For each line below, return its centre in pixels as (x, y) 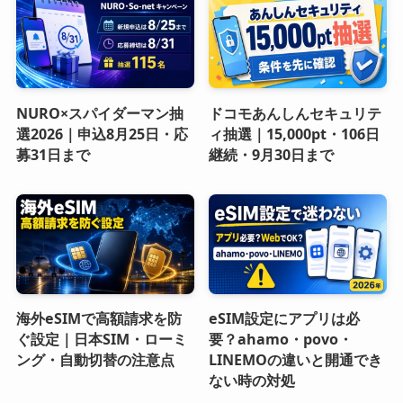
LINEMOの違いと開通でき (296, 360)
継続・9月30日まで (272, 154)
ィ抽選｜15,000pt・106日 (295, 134)
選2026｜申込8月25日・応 (102, 134)
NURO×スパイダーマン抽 (99, 113)
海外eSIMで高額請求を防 (99, 319)
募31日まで (53, 154)
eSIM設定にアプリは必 (285, 319)
